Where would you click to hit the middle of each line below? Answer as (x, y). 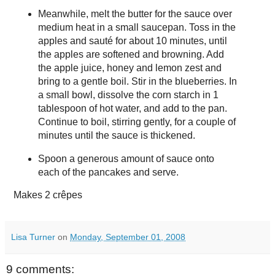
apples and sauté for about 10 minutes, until (132, 41)
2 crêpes (64, 195)
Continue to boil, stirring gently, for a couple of (137, 122)
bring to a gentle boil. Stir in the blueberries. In (137, 82)
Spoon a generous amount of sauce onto (126, 158)
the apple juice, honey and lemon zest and (130, 68)
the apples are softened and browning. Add (131, 55)
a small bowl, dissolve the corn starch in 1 (128, 95)
